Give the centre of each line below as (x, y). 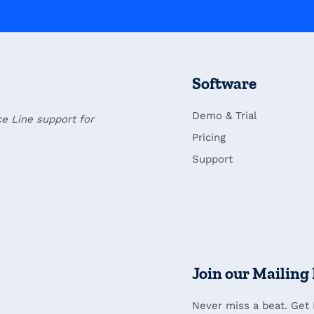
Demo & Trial (225, 116)
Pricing (209, 138)
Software (224, 84)
